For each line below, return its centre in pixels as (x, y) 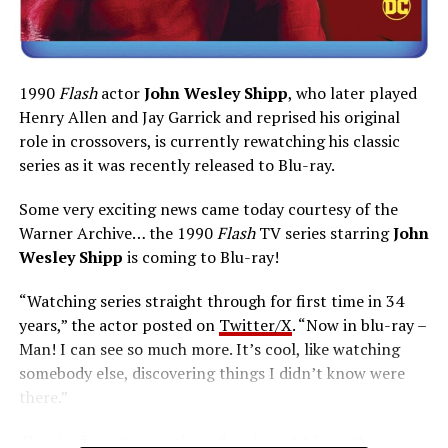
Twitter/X (255, 325)
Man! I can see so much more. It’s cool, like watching (209, 349)
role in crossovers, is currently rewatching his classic (209, 141)
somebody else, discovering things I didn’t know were (211, 373)
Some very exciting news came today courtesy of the (208, 209)
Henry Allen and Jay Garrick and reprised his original (209, 117)
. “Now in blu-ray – (358, 325)
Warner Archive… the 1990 (117, 233)
